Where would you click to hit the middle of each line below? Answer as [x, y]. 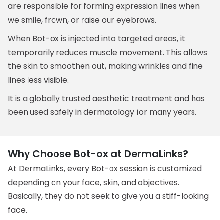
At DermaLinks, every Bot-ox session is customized [105, 169]
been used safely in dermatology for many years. [102, 112]
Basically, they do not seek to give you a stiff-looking [109, 196]
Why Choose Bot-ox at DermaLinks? [98, 154]
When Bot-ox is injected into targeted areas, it [97, 39]
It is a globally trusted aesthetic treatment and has [107, 98]
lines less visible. [39, 80]
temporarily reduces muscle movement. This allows [108, 52]
